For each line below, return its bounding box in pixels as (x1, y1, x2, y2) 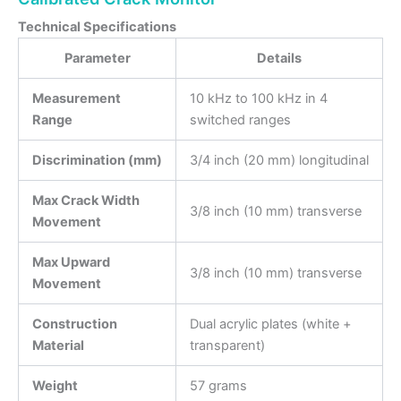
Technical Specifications (18, 19, 176, 36)
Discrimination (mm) (31, 152, 162, 169)
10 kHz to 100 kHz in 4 (189, 90, 328, 107)
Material (31, 337, 84, 354)
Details (257, 50, 302, 67)
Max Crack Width (31, 192, 140, 209)
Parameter (64, 50, 131, 67)
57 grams (189, 378, 247, 395)
